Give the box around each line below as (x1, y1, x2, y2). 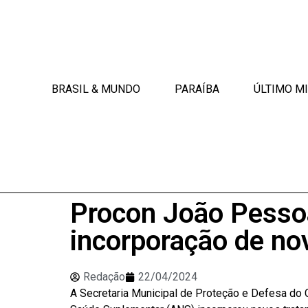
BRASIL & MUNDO (52, 82, 141, 96)
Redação (83, 270, 125, 284)
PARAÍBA (175, 82, 220, 96)
